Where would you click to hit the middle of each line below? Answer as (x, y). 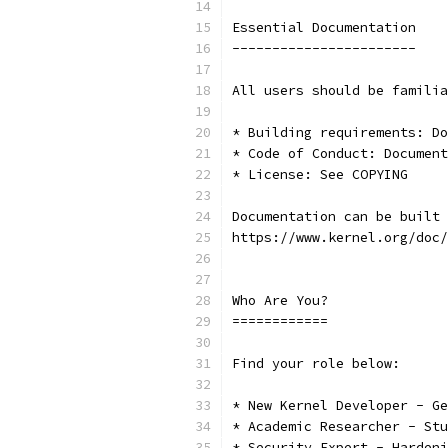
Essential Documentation (324, 27)
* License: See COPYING (320, 174)
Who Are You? (280, 300)
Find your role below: (316, 363)
